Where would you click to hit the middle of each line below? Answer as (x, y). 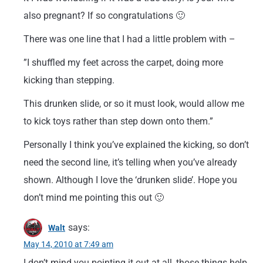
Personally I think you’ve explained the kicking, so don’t (136, 145)
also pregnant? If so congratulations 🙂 (104, 16)
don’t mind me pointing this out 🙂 (94, 198)
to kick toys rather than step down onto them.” (118, 121)
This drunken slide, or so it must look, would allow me (134, 104)
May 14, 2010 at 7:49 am (68, 244)
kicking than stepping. (69, 80)
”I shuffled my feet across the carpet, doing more (123, 63)
